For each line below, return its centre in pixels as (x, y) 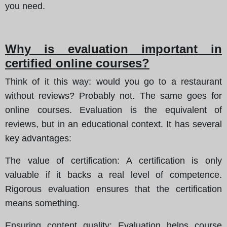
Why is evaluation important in (113, 49)
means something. (42, 203)
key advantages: (38, 138)
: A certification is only (170, 160)
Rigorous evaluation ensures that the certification (113, 189)
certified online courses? (77, 63)
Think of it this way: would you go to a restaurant (113, 81)
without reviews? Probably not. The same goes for (113, 96)
